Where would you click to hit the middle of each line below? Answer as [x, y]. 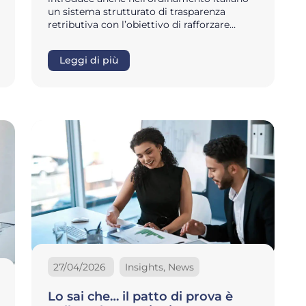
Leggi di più [89, 60]
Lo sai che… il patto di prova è [140, 297]
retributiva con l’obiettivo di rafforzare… [142, 25]
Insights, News [159, 267]
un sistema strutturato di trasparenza [137, 12]
